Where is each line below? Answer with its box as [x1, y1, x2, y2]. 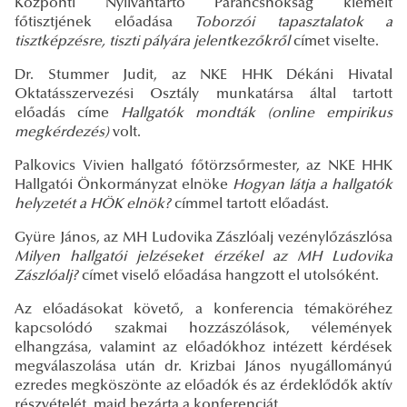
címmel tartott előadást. [171, 196, 329, 212]
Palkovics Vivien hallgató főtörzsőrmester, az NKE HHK [15, 158, 392, 174]
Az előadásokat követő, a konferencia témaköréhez [15, 302, 392, 317]
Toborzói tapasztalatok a [194, 15, 392, 30]
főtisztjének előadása [15, 15, 194, 30]
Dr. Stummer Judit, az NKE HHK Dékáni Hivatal [15, 67, 392, 83]
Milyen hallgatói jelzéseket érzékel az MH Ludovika [15, 249, 392, 264]
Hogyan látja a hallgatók [233, 177, 392, 193]
